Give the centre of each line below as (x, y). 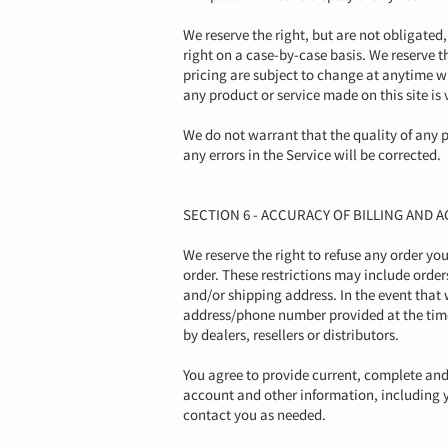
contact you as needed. (254, 414)
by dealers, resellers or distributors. (291, 334)
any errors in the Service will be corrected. (312, 154)
